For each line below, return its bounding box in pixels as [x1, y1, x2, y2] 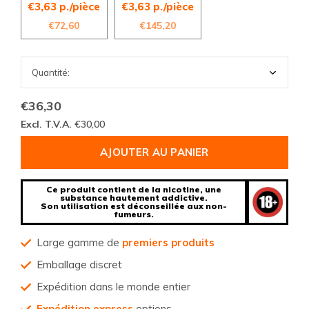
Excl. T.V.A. [21, 118, 74, 130]
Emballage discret [37, 258, 122, 271]
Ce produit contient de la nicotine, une [46, 184, 221, 195]
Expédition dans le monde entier [37, 280, 190, 293]
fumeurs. [114, 209, 154, 219]
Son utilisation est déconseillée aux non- [41, 201, 227, 211]
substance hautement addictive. [60, 192, 208, 203]
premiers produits [122, 236, 215, 249]
